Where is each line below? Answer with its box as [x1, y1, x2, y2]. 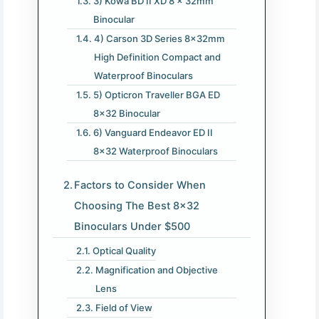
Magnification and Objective [95, 263, 218, 276]
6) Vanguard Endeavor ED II [93, 126, 213, 138]
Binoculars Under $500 [74, 219, 191, 233]
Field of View [95, 301, 152, 313]
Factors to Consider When [74, 178, 206, 192]
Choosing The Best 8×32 [74, 199, 200, 212]
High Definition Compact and [93, 51, 221, 63]
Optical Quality [92, 244, 156, 256]
